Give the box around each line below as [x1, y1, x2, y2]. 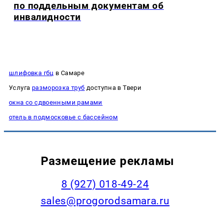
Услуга [9, 83, 32, 91]
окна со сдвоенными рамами [9, 98, 103, 106]
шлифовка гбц [9, 69, 54, 77]
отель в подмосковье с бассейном [9, 113, 118, 121]
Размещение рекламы [40, 153, 175, 168]
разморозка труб [31, 83, 85, 91]
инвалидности [14, 11, 81, 23]
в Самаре [54, 69, 85, 77]
